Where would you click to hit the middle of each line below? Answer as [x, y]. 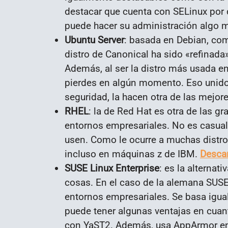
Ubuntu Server [94, 40]
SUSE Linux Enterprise [112, 168]
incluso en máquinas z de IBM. [132, 154]
